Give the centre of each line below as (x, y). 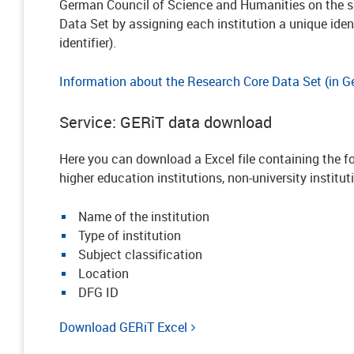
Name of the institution (144, 217)
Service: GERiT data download (166, 122)
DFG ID (98, 292)
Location (104, 273)
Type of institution (130, 235)
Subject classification (140, 254)
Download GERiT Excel (123, 327)
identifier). (88, 43)
